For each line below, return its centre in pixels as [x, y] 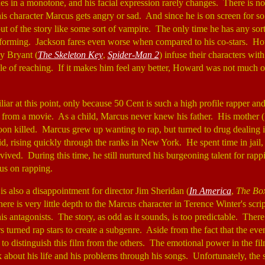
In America [210, 191]
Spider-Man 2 [133, 55]
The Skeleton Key [70, 55]
